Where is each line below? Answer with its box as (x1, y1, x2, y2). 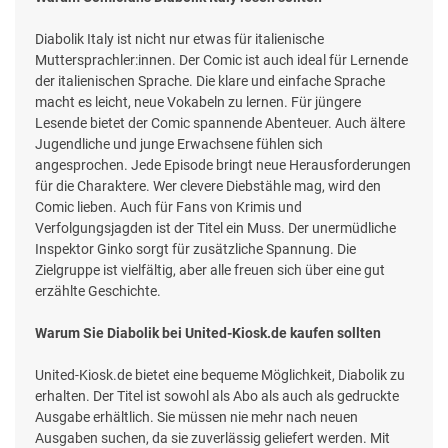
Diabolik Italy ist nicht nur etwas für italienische (35, 31, 324, 48)
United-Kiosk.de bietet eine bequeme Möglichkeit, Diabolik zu (35, 367, 405, 384)
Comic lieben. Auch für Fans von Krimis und (35, 199, 302, 216)
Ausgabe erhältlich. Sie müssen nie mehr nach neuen (35, 409, 358, 426)
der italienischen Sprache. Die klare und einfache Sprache (35, 73, 385, 90)
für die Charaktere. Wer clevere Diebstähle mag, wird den (35, 178, 381, 195)
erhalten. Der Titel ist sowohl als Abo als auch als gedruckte (35, 388, 399, 405)
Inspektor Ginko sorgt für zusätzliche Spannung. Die (35, 241, 356, 258)
